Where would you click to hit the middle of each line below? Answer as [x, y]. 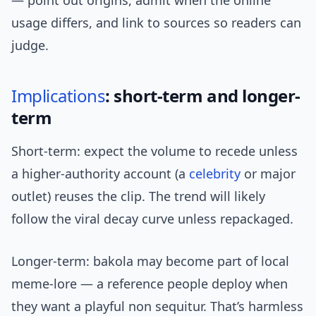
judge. [30, 45]
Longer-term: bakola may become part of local [150, 261]
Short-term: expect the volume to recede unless [154, 151]
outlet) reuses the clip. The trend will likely [138, 196]
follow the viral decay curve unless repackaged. [152, 219]
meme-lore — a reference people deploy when [150, 284]
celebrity [215, 174]
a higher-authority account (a [100, 174]
